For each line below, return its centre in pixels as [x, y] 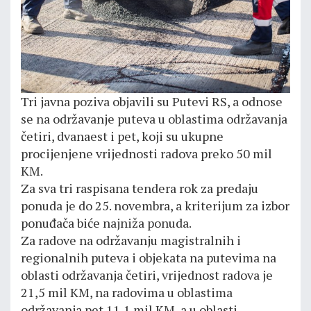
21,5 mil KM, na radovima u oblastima [127, 293]
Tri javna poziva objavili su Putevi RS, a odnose [152, 102]
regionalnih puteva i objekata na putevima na [149, 258]
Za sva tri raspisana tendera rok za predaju [140, 188]
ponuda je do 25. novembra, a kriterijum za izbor [155, 206]
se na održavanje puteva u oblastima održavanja [154, 119]
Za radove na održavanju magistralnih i [131, 241]
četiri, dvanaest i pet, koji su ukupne [122, 136]
